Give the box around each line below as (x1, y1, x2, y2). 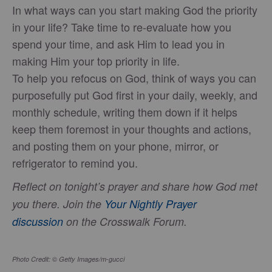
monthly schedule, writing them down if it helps (12, 103, 237, 120)
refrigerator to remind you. (12, 154, 138, 171)
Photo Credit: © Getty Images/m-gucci (12, 254, 124, 263)
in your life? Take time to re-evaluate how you (12, 18, 231, 35)
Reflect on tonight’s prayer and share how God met (12, 178, 257, 194)
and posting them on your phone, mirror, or (12, 137, 219, 154)
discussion (12, 213, 63, 229)
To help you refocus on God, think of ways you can (12, 69, 256, 86)
